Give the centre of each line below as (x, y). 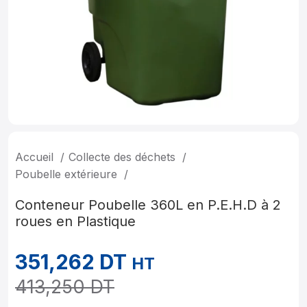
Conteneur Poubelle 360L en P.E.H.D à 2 (148, 205)
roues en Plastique (75, 221)
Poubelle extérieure (68, 174)
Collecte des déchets (124, 157)
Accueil (36, 157)
